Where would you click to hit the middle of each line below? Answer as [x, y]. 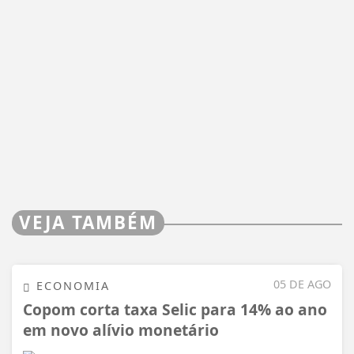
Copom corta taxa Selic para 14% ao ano [175, 310]
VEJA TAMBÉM [88, 223]
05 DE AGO [302, 284]
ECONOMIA [71, 286]
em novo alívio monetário [121, 330]
